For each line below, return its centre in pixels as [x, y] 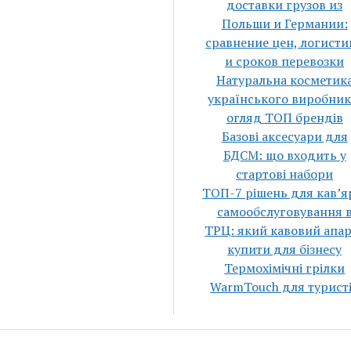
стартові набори [285, 174]
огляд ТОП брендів [284, 118]
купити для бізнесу [285, 249]
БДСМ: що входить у [284, 155]
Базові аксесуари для [284, 136]
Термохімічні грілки [285, 268]
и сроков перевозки [285, 61]
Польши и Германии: [284, 24]
